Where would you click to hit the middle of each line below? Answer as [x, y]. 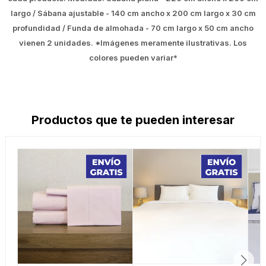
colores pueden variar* [133, 58]
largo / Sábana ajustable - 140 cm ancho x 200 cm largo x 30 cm [133, 13]
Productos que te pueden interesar [133, 120]
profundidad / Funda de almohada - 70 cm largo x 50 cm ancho [133, 28]
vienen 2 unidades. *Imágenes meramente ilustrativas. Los [133, 43]
